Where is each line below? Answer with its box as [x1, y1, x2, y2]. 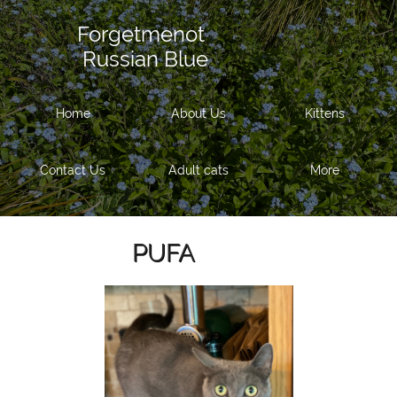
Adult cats [168, 163, 229, 177]
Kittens [304, 106, 345, 121]
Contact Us [40, 163, 105, 177]
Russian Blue [13, 46, 208, 72]
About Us [171, 106, 226, 121]
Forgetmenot [13, 21, 205, 47]
